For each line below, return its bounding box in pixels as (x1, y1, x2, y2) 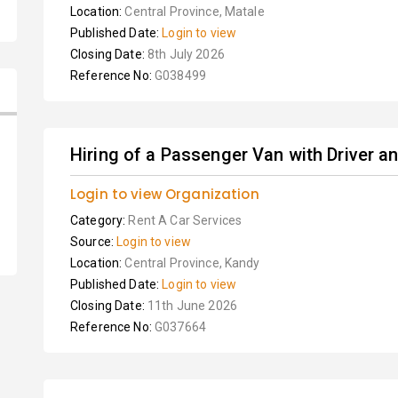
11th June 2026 (147, 298, 237, 313)
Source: (70, 235, 117, 249)
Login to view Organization (70, 185, 259, 203)
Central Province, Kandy (124, 256, 260, 270)
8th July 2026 (147, 47, 225, 61)
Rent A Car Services (128, 213, 243, 227)
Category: (70, 213, 129, 227)
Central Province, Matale (124, 4, 265, 19)
